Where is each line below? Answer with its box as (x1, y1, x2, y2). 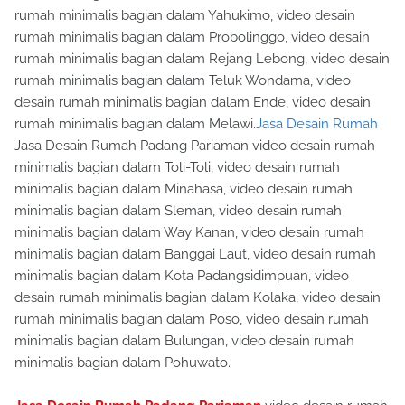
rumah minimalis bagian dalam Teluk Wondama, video (14, 72, 351, 89)
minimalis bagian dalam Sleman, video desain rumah (14, 202, 342, 219)
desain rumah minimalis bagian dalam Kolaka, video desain (14, 289, 381, 306)
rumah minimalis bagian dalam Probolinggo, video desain (14, 29, 370, 45)
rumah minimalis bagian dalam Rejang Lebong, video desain (14, 51, 390, 67)
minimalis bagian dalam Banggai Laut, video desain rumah (14, 246, 376, 262)
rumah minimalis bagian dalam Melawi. (14, 116, 256, 132)
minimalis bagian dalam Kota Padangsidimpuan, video (14, 268, 349, 284)
